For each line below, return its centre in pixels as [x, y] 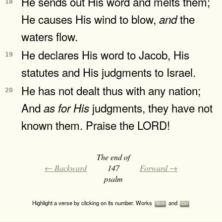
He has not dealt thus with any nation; [111, 90]
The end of [113, 157]
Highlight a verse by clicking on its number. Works [93, 202]
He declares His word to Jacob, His [105, 54]
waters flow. [50, 36]
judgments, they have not [151, 107]
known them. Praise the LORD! [96, 125]
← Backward [66, 167]
